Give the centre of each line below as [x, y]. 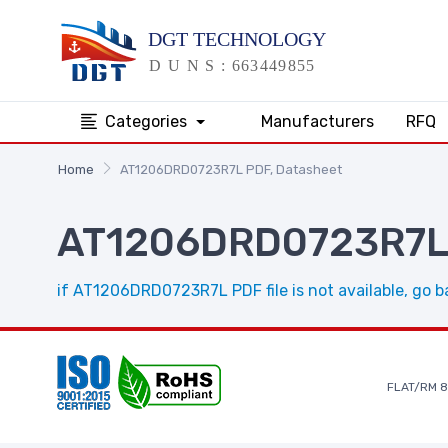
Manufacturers [317, 121]
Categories [148, 121]
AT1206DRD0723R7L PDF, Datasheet [230, 169]
